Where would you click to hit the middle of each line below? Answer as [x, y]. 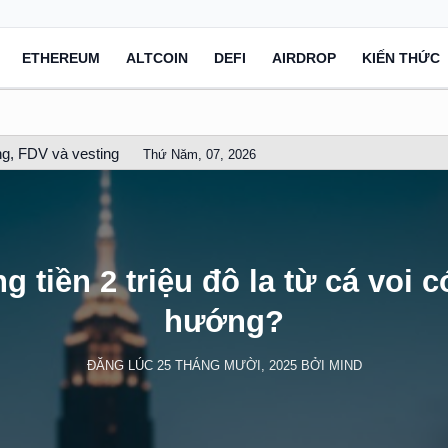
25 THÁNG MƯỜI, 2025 [226, 365]
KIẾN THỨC [401, 57]
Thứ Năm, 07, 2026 [200, 154]
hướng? [224, 322]
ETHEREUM [61, 57]
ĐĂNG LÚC [121, 365]
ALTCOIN [157, 57]
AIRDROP [304, 57]
